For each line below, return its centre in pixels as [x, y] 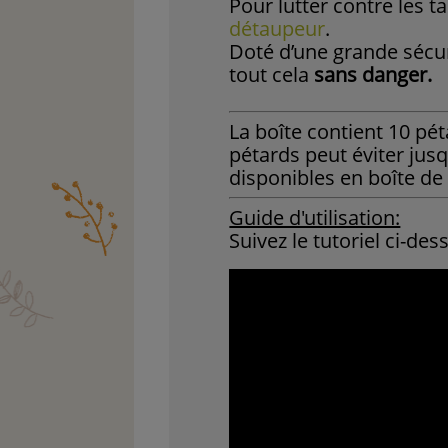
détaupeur [277, 29]
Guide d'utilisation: [315, 218]
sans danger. [373, 75]
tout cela [272, 75]
